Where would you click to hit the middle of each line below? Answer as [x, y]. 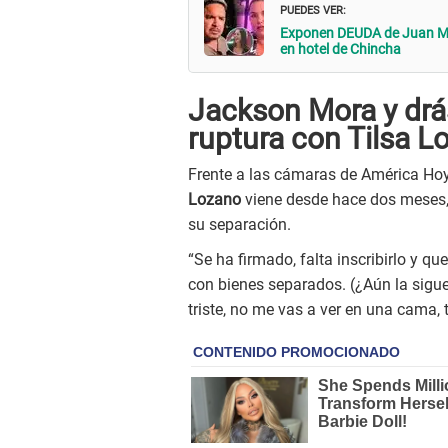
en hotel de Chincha [340, 49]
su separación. [239, 225]
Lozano [214, 200]
